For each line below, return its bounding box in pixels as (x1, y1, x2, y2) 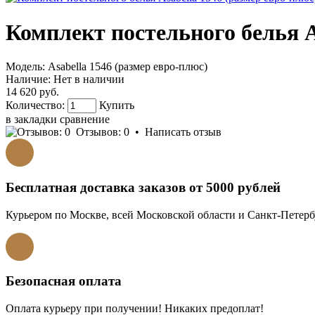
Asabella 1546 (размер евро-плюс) (48, 60, 207, 73)
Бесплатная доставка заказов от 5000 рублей (6, 179, 281, 195)
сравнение (60, 113, 110, 126)
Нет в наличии (53, 73, 124, 86)
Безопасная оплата (6, 274, 122, 289)
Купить (99, 99, 134, 112)
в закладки (6, 113, 57, 126)
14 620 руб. (6, 86, 59, 98)
